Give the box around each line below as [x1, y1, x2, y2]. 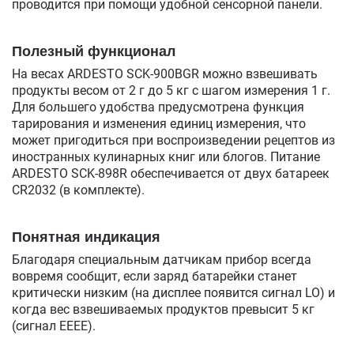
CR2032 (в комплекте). [12, 182, 145, 198]
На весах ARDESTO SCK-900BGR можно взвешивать [12, 66, 318, 81]
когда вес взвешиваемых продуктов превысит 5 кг [12, 301, 314, 317]
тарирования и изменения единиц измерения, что [12, 115, 306, 131]
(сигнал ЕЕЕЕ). [12, 318, 96, 333]
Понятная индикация [12, 228, 160, 245]
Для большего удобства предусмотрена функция [12, 99, 304, 115]
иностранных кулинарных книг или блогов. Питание [12, 149, 320, 164]
